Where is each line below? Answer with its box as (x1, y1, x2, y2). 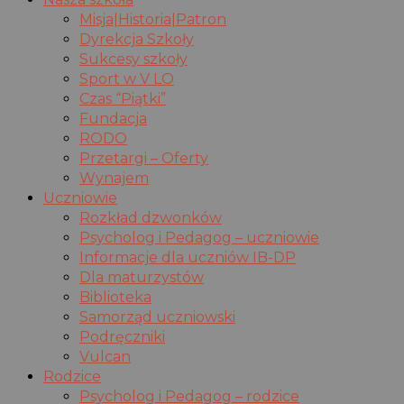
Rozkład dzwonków (79, 209, 222, 227)
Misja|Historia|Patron (79, 11, 226, 29)
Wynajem (79, 170, 149, 188)
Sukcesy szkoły (79, 50, 188, 69)
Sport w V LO (79, 70, 174, 88)
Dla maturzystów (79, 269, 204, 287)
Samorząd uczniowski (79, 308, 235, 326)
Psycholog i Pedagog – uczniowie (79, 229, 319, 247)
